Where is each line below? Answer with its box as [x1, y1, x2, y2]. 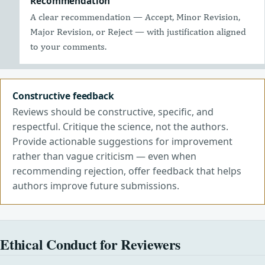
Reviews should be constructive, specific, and [12, 105, 214, 119]
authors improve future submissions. [12, 179, 179, 193]
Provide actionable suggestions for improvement [12, 135, 232, 148]
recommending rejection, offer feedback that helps [12, 164, 241, 178]
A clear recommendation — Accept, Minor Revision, [30, 11, 241, 22]
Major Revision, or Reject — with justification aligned [30, 25, 247, 37]
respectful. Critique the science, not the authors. [12, 120, 228, 134]
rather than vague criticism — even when [12, 150, 196, 163]
